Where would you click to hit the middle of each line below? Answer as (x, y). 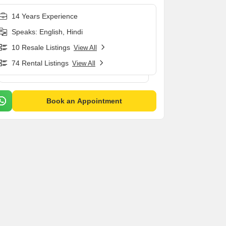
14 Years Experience (45, 16)
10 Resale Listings (41, 47)
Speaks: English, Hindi (47, 32)
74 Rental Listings (40, 63)
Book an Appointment (84, 101)
